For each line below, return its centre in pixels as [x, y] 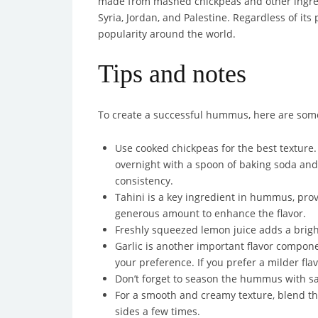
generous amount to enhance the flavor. [210, 213]
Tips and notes [172, 74]
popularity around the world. [167, 34]
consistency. [144, 181]
